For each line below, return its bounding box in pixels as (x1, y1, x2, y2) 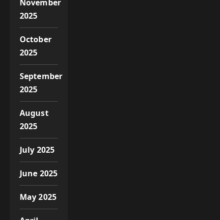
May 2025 (20, 191, 56, 202)
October (20, 33, 52, 45)
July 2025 (20, 144, 55, 155)
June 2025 (20, 167, 57, 179)
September (20, 70, 62, 82)
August (20, 107, 49, 118)
